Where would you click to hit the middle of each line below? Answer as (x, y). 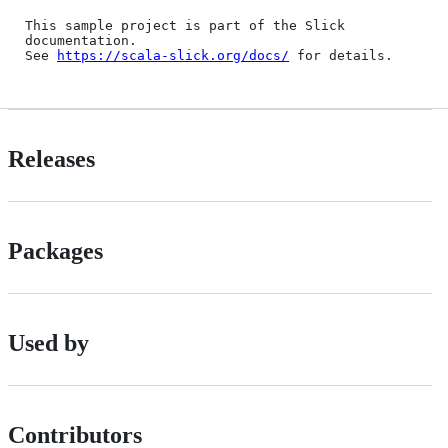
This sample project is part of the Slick (185, 25)
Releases (51, 158)
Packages (55, 250)
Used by (48, 342)
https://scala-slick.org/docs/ (173, 55)
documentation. (81, 40)
